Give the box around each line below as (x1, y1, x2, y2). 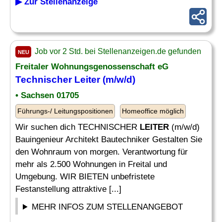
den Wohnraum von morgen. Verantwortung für (15, 147, 188, 157)
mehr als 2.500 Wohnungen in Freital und (15, 160, 167, 169)
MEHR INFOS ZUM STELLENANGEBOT (32, 202, 183, 212)
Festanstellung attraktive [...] (15, 184, 121, 194)
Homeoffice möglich (122, 107, 184, 115)
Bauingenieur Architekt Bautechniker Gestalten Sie (15, 135, 202, 144)
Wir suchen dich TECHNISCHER (15, 122, 140, 132)
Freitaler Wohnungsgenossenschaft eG (15, 62, 168, 71)
